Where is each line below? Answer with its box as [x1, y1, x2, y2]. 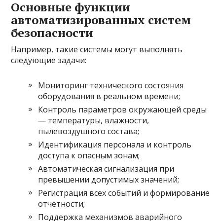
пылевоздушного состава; [38, 125, 140, 137]
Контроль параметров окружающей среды [38, 104, 207, 115]
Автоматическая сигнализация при [38, 163, 175, 174]
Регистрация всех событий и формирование [38, 187, 210, 198]
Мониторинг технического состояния [38, 79, 184, 91]
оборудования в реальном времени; [38, 90, 181, 102]
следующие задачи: [11, 54, 87, 66]
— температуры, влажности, [38, 114, 149, 126]
